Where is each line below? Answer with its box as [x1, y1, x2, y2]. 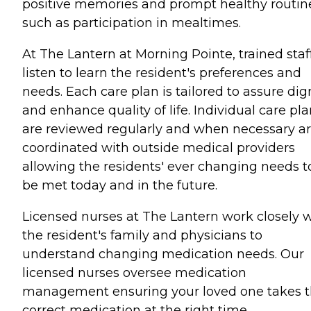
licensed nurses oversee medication [22, 264, 246, 280]
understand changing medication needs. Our [22, 246, 304, 262]
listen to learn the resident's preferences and [22, 65, 301, 81]
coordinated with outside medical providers [22, 140, 295, 155]
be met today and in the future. [22, 177, 217, 193]
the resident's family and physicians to [22, 227, 262, 243]
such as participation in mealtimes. [22, 15, 241, 31]
